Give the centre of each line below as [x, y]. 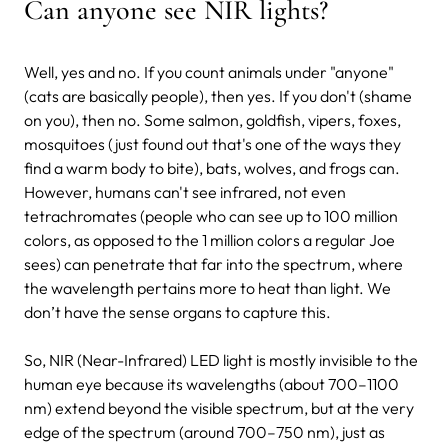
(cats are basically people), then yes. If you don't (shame [218, 95]
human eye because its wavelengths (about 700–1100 [211, 383]
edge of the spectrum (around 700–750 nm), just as [204, 431]
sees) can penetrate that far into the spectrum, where [213, 263]
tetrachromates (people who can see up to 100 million [211, 215]
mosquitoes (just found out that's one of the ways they [212, 143]
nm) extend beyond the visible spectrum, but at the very [219, 407]
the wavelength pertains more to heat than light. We [207, 287]
